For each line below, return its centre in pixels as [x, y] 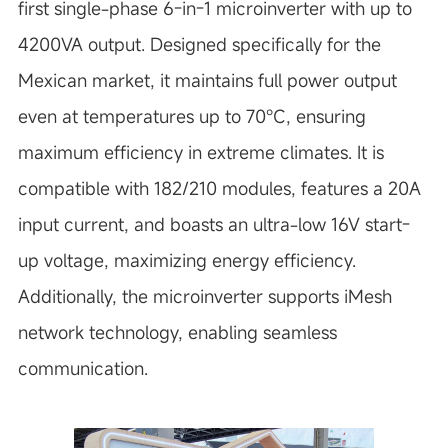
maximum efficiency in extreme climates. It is [200, 152]
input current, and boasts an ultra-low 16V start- [213, 224]
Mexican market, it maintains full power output [207, 80]
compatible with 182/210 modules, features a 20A [219, 188]
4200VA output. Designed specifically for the [199, 44]
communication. [82, 368]
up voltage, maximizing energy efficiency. [186, 260]
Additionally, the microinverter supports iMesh [204, 296]
